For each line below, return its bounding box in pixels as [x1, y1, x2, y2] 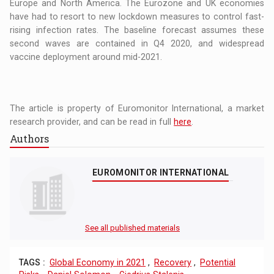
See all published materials [85, 223, 180, 232]
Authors [10, 131, 50, 145]
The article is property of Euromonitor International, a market [10, 103, 264, 113]
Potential [200, 257, 236, 267]
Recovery [154, 257, 192, 267]
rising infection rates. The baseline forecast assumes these [10, 24, 264, 35]
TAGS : [19, 257, 46, 267]
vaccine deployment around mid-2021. [10, 51, 163, 62]
